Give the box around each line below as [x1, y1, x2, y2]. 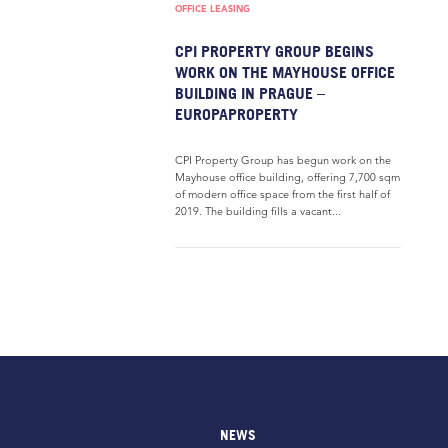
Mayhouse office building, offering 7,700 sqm [175, 170, 400, 184]
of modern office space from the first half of [175, 187, 390, 201]
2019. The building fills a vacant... [175, 204, 341, 218]
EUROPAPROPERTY [175, 104, 298, 124]
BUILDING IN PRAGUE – [175, 83, 325, 103]
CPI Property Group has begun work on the [175, 153, 391, 167]
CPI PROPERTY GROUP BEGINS [175, 41, 374, 61]
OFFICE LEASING [175, 2, 250, 15]
